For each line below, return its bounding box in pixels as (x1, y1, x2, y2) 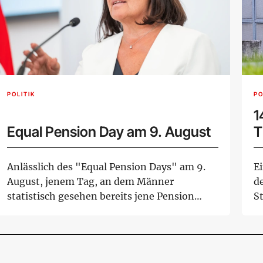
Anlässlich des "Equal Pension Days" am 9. (7, 160, 205, 173)
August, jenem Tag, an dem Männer (7, 175, 174, 187)
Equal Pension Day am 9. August (7, 123, 211, 140)
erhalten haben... (7, 204, 86, 217)
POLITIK (7, 90, 35, 98)
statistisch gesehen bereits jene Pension (7, 190, 194, 202)
